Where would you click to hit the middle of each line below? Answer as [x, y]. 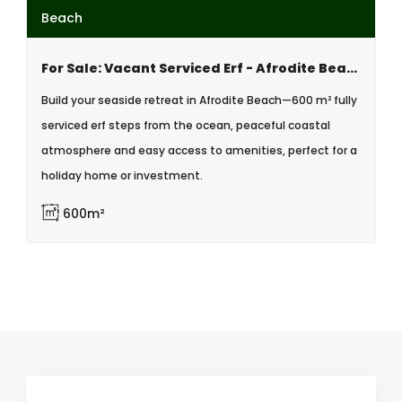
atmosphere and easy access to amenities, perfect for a [199, 150]
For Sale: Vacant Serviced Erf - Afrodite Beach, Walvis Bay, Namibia [352, 68]
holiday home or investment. [122, 175]
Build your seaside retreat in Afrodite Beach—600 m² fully [199, 100]
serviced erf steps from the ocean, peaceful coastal [186, 125]
